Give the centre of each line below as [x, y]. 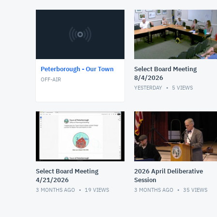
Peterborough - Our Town [77, 69]
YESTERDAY [149, 88]
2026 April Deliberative [168, 171]
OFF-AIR [51, 80]
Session [145, 180]
